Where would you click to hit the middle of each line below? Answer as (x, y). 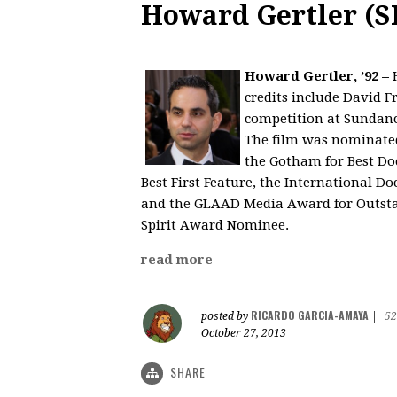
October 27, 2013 (244, 333)
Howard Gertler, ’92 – (317, 76)
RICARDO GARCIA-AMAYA (310, 315)
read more (177, 259)
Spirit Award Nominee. (215, 225)
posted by (226, 316)
